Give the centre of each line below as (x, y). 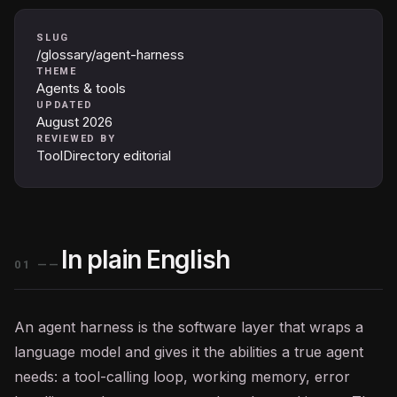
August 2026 (74, 122)
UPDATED (65, 105)
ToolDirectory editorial (104, 156)
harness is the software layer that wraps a (219, 327)
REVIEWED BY (76, 139)
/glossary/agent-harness (110, 54)
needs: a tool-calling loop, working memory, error (182, 377)
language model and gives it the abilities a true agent (189, 352)
